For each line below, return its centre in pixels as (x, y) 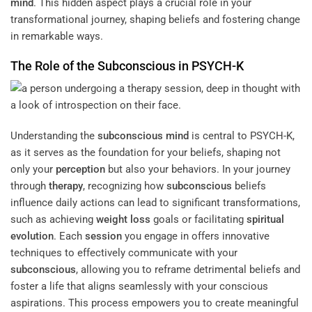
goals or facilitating (198, 219)
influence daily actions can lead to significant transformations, (155, 202)
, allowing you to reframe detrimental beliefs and (188, 269)
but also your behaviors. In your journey (198, 169)
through (30, 186)
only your (33, 169)
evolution (32, 236)
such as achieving (53, 219)
